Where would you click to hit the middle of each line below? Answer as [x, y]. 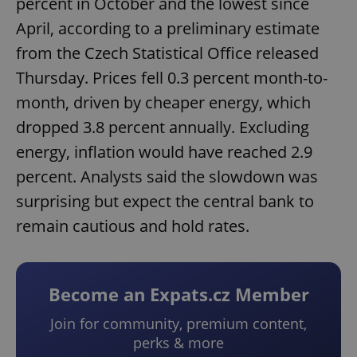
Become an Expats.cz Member [178, 294]
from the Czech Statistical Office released [167, 53]
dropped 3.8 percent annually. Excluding [163, 127]
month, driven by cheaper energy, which [163, 103]
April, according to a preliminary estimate [168, 29]
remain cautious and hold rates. [133, 226]
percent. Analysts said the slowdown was [167, 177]
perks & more [178, 343]
